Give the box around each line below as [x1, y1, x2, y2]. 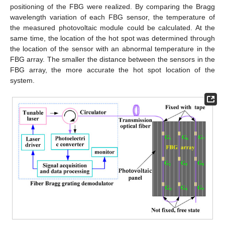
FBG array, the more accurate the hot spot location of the [10, 65, 215, 74]
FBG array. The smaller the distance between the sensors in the [10, 55, 215, 63]
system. [10, 76, 35, 84]
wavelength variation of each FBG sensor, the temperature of [10, 13, 215, 21]
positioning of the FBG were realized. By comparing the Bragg [10, 2, 215, 11]
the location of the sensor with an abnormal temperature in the [10, 44, 215, 53]
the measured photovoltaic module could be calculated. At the [10, 23, 215, 32]
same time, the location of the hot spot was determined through [10, 34, 215, 42]
